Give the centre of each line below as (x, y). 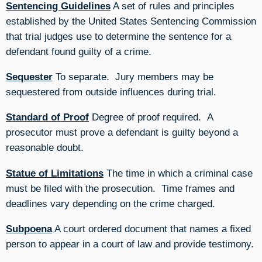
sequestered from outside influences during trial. (111, 92)
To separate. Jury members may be (133, 77)
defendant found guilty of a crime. (79, 51)
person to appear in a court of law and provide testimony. (130, 244)
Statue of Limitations (55, 173)
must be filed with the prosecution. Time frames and (120, 188)
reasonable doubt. (45, 148)
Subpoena (29, 229)
